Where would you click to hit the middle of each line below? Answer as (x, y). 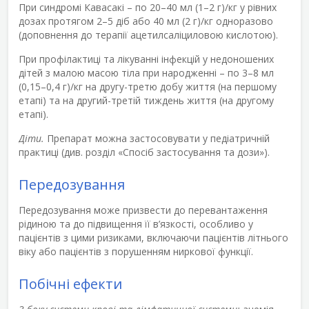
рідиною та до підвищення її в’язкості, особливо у (136, 223)
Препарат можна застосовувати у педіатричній (157, 138)
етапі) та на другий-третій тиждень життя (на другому (146, 100)
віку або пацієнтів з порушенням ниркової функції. (136, 251)
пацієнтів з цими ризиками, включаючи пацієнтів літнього (153, 237)
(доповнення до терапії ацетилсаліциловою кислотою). (148, 34)
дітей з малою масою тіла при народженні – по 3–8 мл (146, 72)
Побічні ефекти (70, 283)
